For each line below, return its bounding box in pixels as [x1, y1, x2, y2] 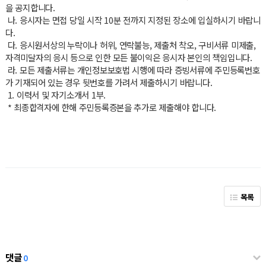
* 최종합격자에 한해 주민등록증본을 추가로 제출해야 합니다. [5, 100, 218, 113]
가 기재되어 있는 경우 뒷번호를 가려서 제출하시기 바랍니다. [5, 75, 213, 88]
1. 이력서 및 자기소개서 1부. [5, 88, 106, 101]
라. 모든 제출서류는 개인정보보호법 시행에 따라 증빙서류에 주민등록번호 [5, 63, 260, 76]
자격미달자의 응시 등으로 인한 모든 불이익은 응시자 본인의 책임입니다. [5, 50, 252, 64]
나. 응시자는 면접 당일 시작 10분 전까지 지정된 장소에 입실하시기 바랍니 [5, 13, 261, 26]
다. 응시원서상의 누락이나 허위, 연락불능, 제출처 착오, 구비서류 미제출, [5, 38, 256, 51]
